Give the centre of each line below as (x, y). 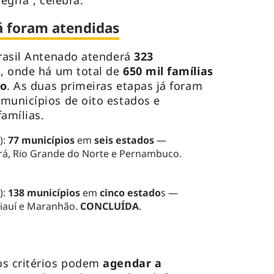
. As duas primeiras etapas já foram (105, 86)
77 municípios (42, 140)
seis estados (124, 140)
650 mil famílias (168, 71)
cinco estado (130, 193)
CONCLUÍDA (109, 206)
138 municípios (45, 193)
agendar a (132, 263)
